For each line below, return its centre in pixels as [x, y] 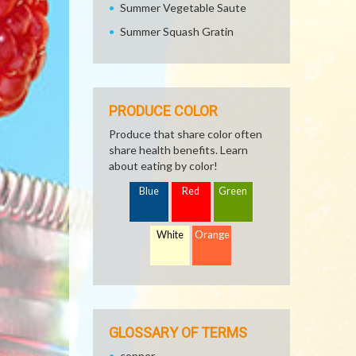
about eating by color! [163, 166]
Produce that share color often [186, 134]
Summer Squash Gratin [177, 31]
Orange [213, 235]
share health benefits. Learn [178, 150]
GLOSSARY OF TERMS [178, 333]
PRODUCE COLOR [163, 111]
